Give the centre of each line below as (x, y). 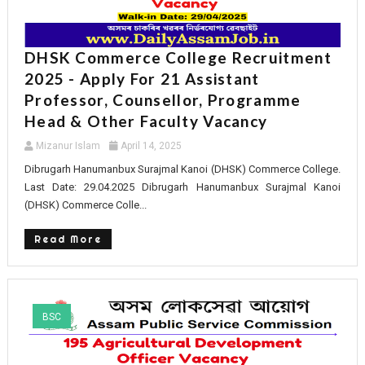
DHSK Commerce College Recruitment (178, 57)
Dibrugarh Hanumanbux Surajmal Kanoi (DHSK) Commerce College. (182, 169)
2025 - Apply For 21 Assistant (142, 78)
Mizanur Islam (68, 145)
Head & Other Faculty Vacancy (146, 121)
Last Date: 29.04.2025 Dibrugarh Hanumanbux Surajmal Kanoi (182, 187)
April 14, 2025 (151, 145)
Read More (68, 239)
